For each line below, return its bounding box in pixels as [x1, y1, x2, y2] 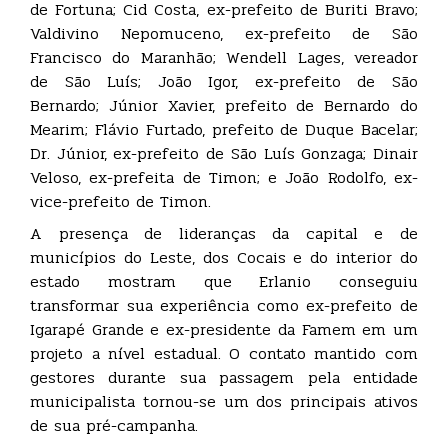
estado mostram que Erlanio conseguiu [30, 269, 418, 295]
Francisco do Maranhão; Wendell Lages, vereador [30, 45, 418, 71]
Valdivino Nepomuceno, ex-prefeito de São [30, 21, 418, 47]
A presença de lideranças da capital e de [30, 221, 418, 247]
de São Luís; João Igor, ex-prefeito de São [30, 69, 418, 95]
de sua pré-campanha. [30, 413, 198, 439]
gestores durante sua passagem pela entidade [30, 365, 418, 391]
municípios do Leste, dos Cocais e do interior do [30, 245, 418, 271]
